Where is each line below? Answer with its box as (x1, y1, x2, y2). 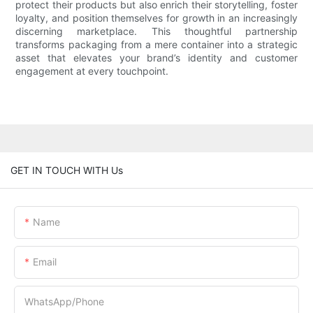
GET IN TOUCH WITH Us (10, 163, 123, 176)
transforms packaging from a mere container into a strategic (15, 38, 298, 51)
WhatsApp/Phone (24, 295, 104, 307)
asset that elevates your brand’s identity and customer (15, 52, 298, 64)
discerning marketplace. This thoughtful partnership (15, 25, 298, 38)
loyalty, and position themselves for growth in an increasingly (15, 12, 298, 24)
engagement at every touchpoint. (15, 65, 169, 78)
